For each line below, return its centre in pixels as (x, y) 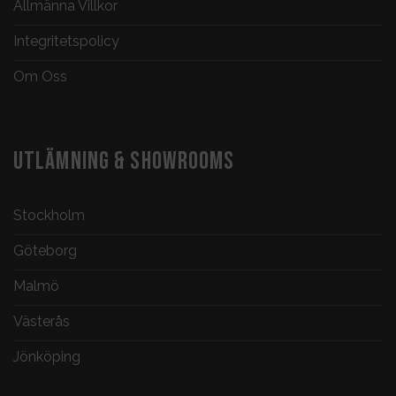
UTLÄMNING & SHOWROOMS (124, 162)
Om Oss (40, 76)
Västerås (42, 322)
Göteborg (45, 251)
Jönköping (47, 357)
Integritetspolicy (66, 41)
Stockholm (49, 216)
